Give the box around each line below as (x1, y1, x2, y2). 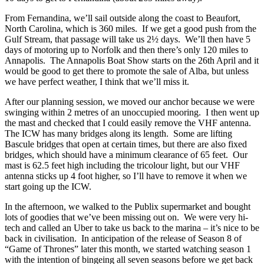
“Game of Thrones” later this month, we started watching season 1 (5, 243, 251, 254)
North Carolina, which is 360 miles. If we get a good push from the (5, 23, 256, 34)
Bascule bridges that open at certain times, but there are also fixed (5, 138, 247, 149)
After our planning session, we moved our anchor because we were (5, 96, 255, 107)
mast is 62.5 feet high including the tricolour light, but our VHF (5, 160, 240, 170)
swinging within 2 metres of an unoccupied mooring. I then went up (5, 107, 259, 117)
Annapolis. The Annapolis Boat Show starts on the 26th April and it (5, 55, 259, 65)
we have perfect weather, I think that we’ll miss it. (5, 76, 192, 87)
